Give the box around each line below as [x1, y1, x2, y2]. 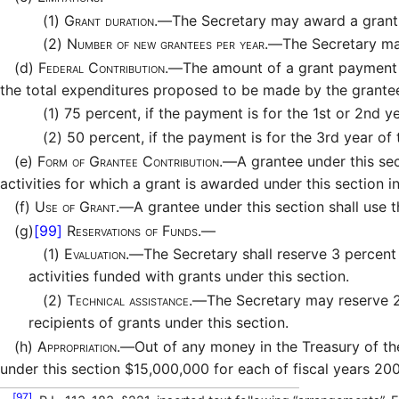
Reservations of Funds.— [62, 221, 216, 240]
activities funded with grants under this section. [28, 267, 349, 286]
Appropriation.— [37, 337, 134, 355]
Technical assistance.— [67, 290, 207, 309]
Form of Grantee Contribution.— [37, 151, 237, 170]
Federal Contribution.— [38, 58, 183, 77]
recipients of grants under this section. [28, 313, 289, 331]
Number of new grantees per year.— [67, 35, 282, 53]
